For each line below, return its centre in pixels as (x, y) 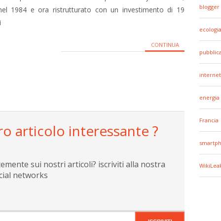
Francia (209, 120)
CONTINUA (165, 45)
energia (209, 97)
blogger (209, 7)
